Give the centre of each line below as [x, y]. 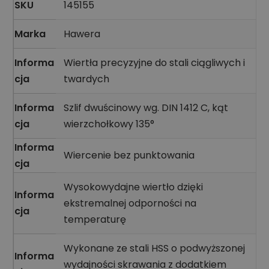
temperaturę [95, 219]
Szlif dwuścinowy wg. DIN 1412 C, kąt [146, 107]
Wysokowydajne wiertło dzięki [133, 187]
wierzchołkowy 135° [109, 124]
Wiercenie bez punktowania [129, 155]
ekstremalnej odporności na [130, 203]
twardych [86, 79]
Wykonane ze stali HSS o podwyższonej [154, 248]
